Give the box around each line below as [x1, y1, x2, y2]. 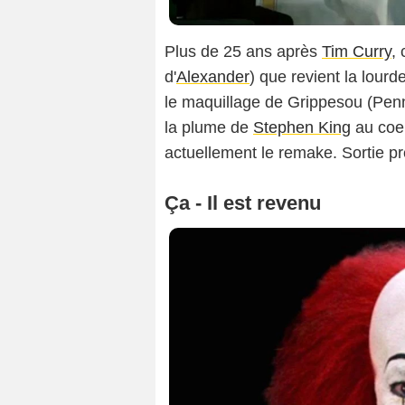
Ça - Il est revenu [165, 191, 321, 214]
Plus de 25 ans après [165, 42, 322, 61]
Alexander [176, 67, 250, 86]
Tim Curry [322, 42, 391, 61]
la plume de [165, 118, 253, 137]
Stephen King [253, 118, 351, 137]
